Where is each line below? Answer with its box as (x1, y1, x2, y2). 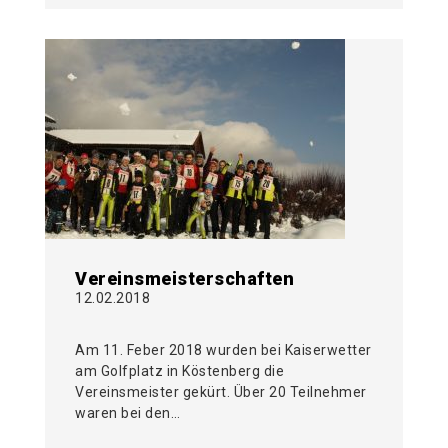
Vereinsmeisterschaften (75, 268, 294, 290)
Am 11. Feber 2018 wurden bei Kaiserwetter (75, 342, 372, 359)
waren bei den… (75, 405, 180, 422)
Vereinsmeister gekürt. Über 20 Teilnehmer (75, 384, 367, 401)
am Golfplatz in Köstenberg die (75, 363, 284, 380)
